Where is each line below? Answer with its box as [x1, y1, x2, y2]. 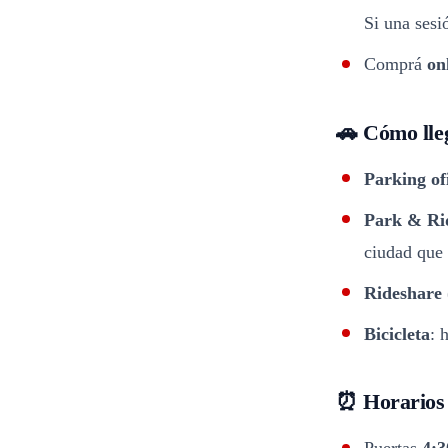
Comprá [364, 54, 427, 74]
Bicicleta [364, 323, 430, 344]
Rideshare [364, 282, 442, 303]
